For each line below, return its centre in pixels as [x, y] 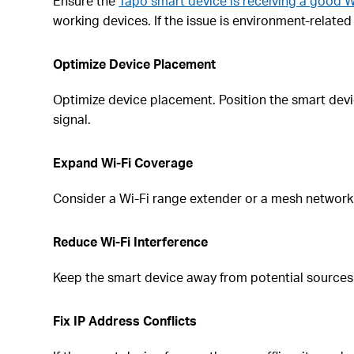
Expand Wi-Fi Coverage [123, 162]
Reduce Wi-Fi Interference [131, 241]
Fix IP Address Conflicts [125, 320]
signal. [72, 119]
